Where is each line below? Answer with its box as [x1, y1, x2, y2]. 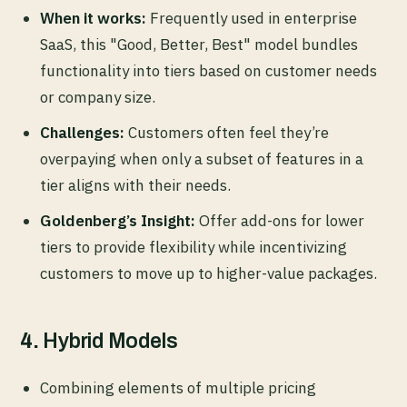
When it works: [40, 8, 146, 29]
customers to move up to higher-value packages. [40, 263, 377, 284]
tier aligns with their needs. [40, 175, 231, 196]
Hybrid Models [43, 330, 178, 353]
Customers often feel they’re [124, 123, 329, 144]
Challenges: [40, 123, 124, 144]
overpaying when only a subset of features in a [40, 149, 363, 170]
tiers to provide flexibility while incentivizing [40, 237, 347, 258]
